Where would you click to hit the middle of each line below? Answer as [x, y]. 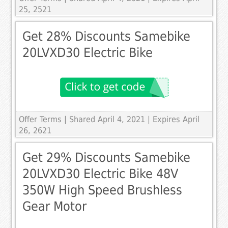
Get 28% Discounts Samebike [107, 37]
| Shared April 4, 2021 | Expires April [132, 120]
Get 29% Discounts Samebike [107, 158]
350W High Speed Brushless [103, 190]
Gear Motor [55, 207]
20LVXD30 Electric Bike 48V [101, 174]
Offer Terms [40, 120]
